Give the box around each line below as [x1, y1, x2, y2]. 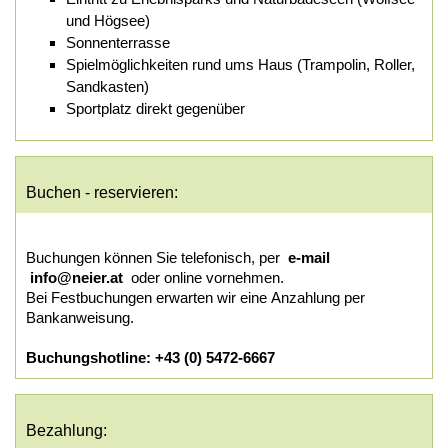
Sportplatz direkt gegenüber [66, 99, 249, 117]
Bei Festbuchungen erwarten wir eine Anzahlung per [26, 288, 365, 306]
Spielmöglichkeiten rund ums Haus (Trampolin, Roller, [66, 55, 415, 73]
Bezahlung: [26, 421, 107, 439]
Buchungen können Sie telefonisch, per [26, 248, 288, 266]
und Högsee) [66, 11, 150, 29]
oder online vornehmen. [123, 268, 284, 286]
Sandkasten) [66, 77, 149, 95]
